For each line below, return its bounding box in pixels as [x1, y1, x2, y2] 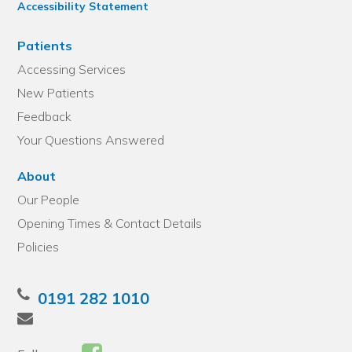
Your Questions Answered [17, 132, 165, 148]
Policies [17, 239, 60, 255]
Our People [17, 192, 80, 208]
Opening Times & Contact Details [17, 215, 203, 232]
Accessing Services [17, 61, 126, 78]
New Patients [17, 85, 95, 101]
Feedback [17, 108, 72, 125]
